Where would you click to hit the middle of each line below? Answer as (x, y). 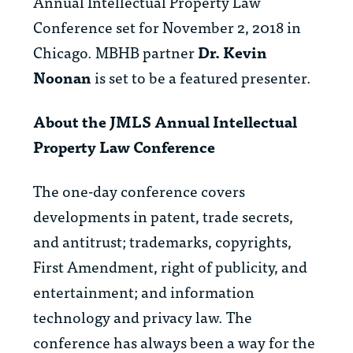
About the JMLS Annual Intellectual (165, 121)
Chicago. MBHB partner (114, 52)
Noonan (62, 77)
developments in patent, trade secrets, (163, 216)
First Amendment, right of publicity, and (170, 266)
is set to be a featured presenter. (203, 77)
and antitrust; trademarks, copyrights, (162, 241)
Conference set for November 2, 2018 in (167, 27)
